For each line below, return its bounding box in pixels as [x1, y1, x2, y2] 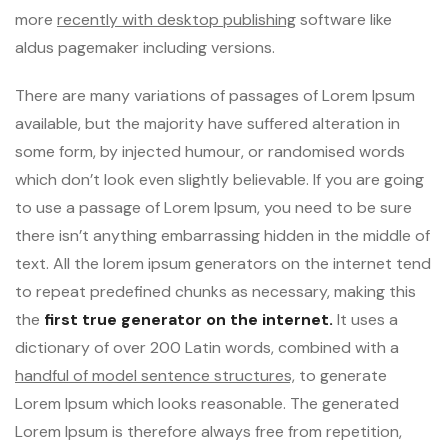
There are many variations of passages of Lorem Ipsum [15, 84, 415, 106]
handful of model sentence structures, [15, 364, 295, 386]
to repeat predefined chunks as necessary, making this [15, 280, 416, 302]
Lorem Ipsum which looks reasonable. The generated [15, 392, 399, 414]
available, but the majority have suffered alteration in [15, 112, 400, 134]
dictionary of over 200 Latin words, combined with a [15, 336, 399, 358]
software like [296, 8, 392, 30]
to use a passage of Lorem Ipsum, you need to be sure [15, 196, 412, 218]
